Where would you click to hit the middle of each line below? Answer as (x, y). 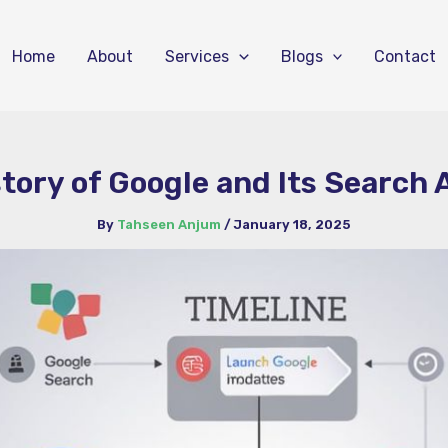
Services (196, 56)
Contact (405, 56)
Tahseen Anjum (170, 224)
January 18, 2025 (292, 224)
